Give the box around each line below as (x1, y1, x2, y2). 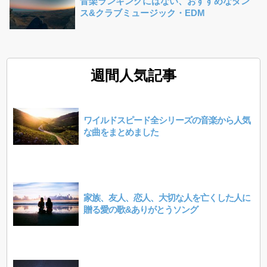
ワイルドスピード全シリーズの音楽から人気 (83, 114, 251, 125)
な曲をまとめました (83, 126, 159, 137)
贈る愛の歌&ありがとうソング (83, 204, 198, 215)
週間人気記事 (91, 64, 176, 85)
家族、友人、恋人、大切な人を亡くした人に (83, 192, 251, 203)
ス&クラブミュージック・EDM (80, 7, 206, 18)
